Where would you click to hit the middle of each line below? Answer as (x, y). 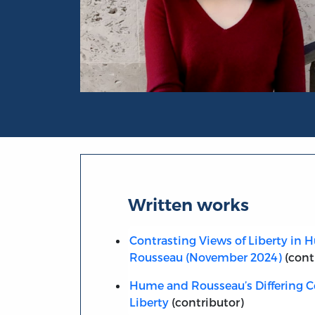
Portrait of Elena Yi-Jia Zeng (157, 100)
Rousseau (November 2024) (205, 257)
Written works (189, 205)
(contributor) (206, 302)
